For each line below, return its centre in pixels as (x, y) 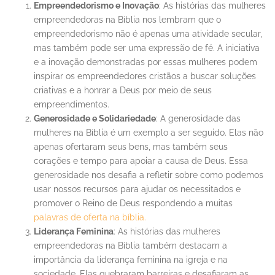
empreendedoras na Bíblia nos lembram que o (127, 20)
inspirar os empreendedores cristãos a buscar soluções (145, 76)
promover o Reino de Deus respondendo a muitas (133, 203)
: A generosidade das (198, 119)
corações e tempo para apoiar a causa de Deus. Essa (141, 161)
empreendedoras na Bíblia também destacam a (130, 246)
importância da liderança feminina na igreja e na (131, 260)
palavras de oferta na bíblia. (90, 218)
